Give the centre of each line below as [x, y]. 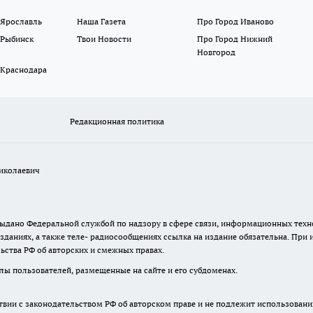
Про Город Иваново [235, 22]
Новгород [216, 52]
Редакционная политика [117, 122]
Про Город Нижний [234, 39]
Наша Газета [102, 22]
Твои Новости [104, 39]
